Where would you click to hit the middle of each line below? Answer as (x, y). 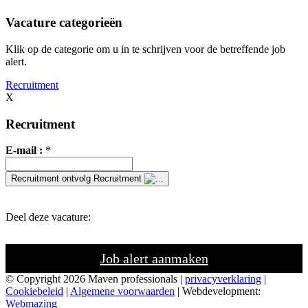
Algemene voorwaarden (122, 291)
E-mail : (25, 151)
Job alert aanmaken (154, 259)
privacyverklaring (223, 279)
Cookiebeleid (34, 291)
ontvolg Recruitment (102, 179)
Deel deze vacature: (48, 217)
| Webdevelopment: (218, 291)
